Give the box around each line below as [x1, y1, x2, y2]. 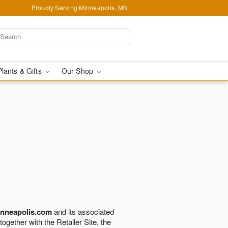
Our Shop [61, 66, 96, 76]
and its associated [52, 206, 114, 217]
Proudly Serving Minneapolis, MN [31, 3, 128, 12]
